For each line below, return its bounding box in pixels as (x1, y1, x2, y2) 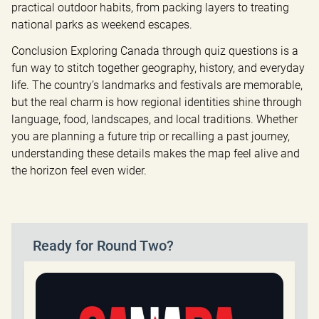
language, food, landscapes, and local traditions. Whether (11, 112, 298, 126)
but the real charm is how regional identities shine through (11, 95, 302, 109)
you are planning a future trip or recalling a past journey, (11, 129, 290, 143)
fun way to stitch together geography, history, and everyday (11, 61, 305, 75)
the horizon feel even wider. (11, 163, 147, 177)
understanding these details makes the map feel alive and (11, 146, 300, 160)
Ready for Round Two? (33, 236, 174, 254)
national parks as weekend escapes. (11, 17, 192, 31)
